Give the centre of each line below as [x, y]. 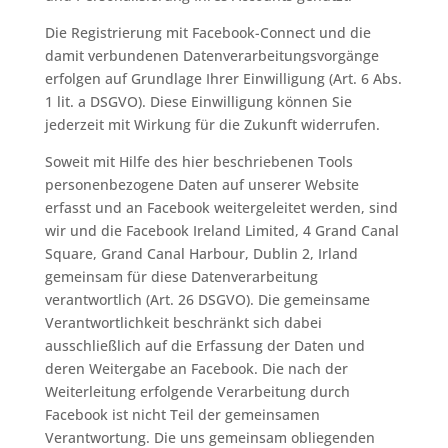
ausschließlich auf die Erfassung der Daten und [204, 345]
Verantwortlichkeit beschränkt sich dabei [183, 322]
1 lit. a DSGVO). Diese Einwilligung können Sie [198, 101]
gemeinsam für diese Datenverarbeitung [181, 276]
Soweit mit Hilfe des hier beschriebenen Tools [198, 161]
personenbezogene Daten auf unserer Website [201, 184]
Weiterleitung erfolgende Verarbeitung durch [197, 391]
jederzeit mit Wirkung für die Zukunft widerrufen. [212, 124]
